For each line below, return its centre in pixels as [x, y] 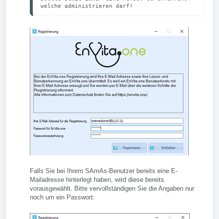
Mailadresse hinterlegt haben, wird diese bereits [97, 179]
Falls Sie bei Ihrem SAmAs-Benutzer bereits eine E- [104, 171]
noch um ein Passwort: [62, 197]
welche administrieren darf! [87, 6]
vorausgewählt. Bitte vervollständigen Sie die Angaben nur [112, 188]
